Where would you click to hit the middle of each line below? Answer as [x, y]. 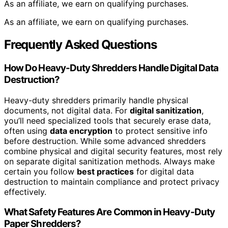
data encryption [81, 131]
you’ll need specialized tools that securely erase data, [107, 120]
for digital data [164, 171]
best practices [105, 171]
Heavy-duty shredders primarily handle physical [96, 100]
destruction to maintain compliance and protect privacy [112, 181]
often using [27, 131]
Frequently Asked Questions [80, 45]
